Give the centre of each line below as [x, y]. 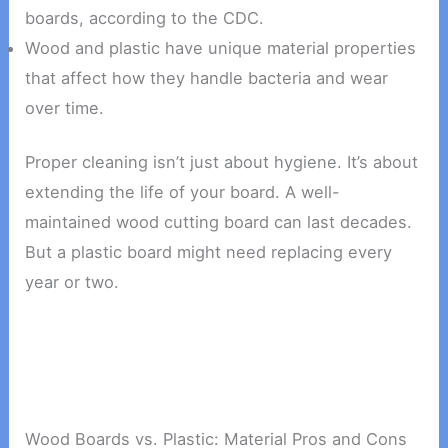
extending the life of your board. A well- [183, 192]
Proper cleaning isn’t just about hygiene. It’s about [222, 162]
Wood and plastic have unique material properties [221, 47]
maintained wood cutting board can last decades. [219, 222]
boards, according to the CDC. [145, 17]
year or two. [72, 282]
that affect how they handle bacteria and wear [207, 77]
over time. [65, 107]
